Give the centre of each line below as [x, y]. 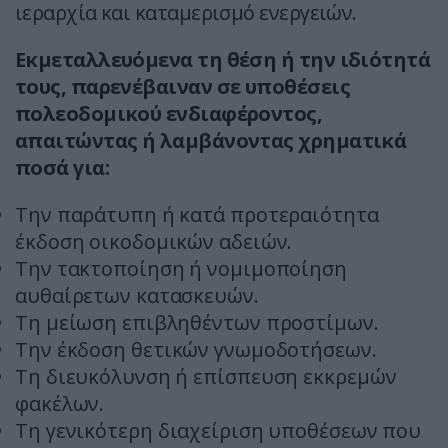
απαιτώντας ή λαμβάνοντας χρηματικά [211, 141]
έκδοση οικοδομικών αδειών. [154, 242]
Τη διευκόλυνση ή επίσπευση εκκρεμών [206, 377]
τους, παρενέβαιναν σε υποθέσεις [182, 87]
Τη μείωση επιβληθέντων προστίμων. [197, 323]
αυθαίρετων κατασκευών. [137, 296]
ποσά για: [62, 168]
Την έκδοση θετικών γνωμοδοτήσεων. [196, 350]
